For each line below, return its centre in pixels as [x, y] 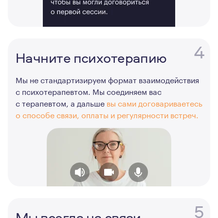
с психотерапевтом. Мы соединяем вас [89, 91]
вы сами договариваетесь [154, 102]
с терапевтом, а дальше [61, 102]
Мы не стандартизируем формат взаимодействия [107, 79]
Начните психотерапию [91, 58]
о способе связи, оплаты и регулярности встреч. [107, 114]
